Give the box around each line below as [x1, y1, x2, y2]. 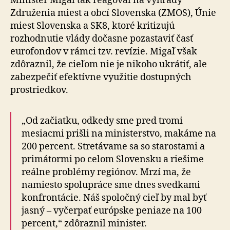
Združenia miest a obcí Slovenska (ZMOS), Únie [10, 7, 216, 19]
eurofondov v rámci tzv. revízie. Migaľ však [10, 46, 197, 57]
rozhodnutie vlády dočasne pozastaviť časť [10, 33, 193, 45]
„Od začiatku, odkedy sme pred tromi [22, 115, 183, 127]
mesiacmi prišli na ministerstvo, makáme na [22, 128, 216, 140]
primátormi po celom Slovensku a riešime [22, 154, 204, 165]
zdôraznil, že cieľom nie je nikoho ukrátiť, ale [10, 59, 207, 70]
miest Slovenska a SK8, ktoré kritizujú [10, 20, 175, 32]
